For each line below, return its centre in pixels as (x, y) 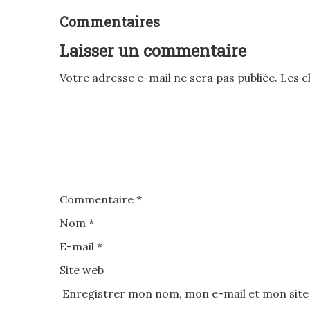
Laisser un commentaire (153, 50)
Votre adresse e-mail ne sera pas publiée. (168, 77)
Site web (82, 270)
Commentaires (110, 21)
